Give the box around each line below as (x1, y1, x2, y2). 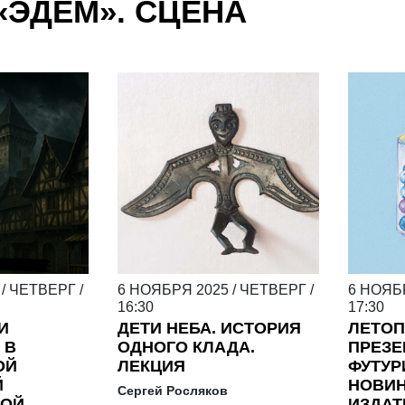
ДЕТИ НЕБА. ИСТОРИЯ (117, 319, 301, 338)
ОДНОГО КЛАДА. (117, 338, 255, 357)
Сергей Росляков (117, 383, 228, 399)
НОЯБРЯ (128, 282, 193, 298)
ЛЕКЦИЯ (117, 357, 185, 376)
